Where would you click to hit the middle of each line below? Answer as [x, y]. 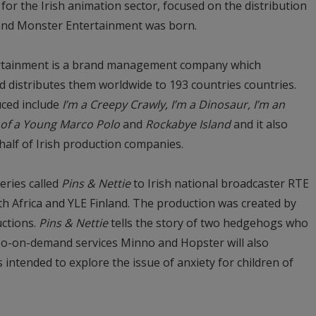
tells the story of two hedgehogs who [208, 223]
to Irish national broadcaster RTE [220, 183]
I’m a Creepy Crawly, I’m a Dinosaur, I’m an [174, 104]
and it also [259, 124]
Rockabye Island [188, 124]
